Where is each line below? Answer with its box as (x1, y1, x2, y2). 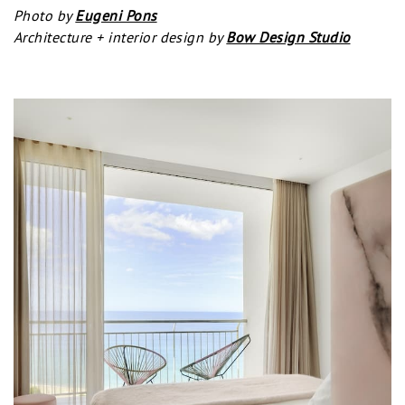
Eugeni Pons (75, 5, 157, 24)
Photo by (14, 5, 76, 24)
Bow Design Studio (226, 27, 351, 46)
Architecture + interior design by (14, 27, 227, 46)
